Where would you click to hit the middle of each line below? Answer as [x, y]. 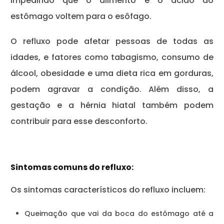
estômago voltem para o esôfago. [81, 16]
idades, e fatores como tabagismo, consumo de [112, 57]
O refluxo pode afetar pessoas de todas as [112, 41]
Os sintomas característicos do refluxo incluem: [108, 189]
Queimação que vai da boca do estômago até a [119, 213]
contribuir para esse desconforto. [80, 121]
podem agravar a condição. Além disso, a [112, 89]
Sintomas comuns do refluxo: [72, 167]
